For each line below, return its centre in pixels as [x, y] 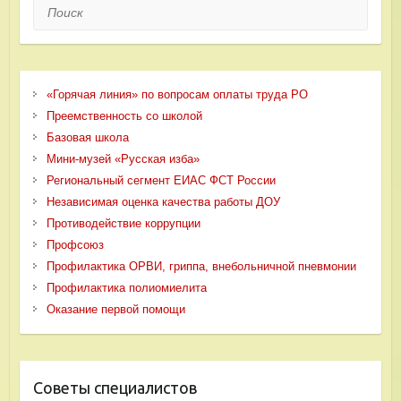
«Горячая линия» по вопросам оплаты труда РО [177, 94]
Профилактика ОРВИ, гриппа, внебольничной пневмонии [201, 266]
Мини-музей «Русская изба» [123, 158]
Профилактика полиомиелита [126, 287]
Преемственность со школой [124, 115]
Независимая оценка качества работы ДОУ [163, 201]
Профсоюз [75, 244]
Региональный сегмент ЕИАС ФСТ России [161, 180]
